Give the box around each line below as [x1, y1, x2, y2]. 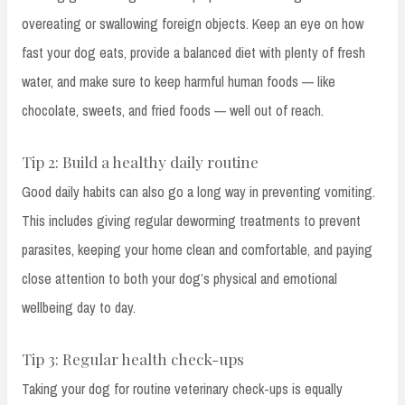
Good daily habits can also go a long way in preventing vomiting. [22, 182, 375, 202]
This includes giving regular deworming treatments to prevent [22, 211, 361, 231]
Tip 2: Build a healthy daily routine [22, 152, 259, 173]
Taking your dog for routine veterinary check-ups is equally [22, 379, 343, 400]
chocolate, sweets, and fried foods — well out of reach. [22, 100, 324, 121]
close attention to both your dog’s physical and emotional [22, 268, 337, 289]
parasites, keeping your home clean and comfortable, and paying [22, 240, 372, 260]
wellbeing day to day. [22, 297, 136, 318]
